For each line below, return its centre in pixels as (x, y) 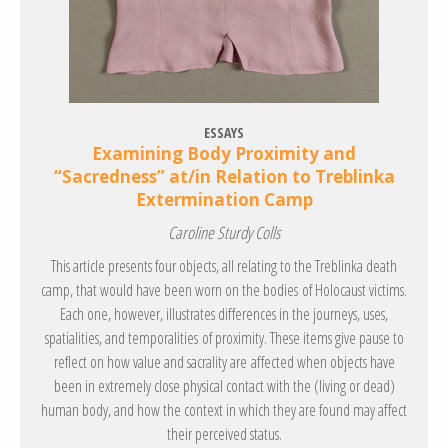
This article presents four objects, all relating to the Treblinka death (224, 266)
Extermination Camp (224, 200)
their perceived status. (224, 434)
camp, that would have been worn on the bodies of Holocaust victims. (224, 290)
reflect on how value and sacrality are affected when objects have (224, 362)
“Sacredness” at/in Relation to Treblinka (224, 177)
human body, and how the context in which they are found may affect (224, 410)
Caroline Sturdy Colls (224, 233)
